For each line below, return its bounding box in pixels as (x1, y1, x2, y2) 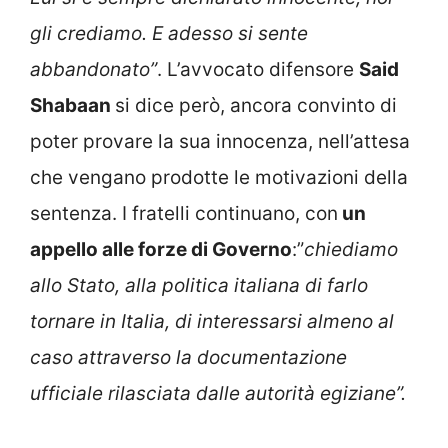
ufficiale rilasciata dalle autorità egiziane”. (30, 381, 406, 405)
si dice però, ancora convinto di (115, 93, 397, 117)
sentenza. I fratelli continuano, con (30, 201, 338, 225)
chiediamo (304, 237, 398, 261)
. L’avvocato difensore (157, 57, 359, 81)
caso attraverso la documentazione (30, 345, 347, 369)
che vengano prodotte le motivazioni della (30, 165, 408, 189)
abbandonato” (30, 57, 157, 81)
